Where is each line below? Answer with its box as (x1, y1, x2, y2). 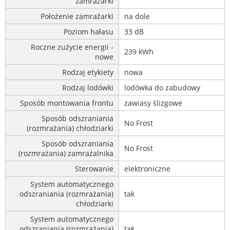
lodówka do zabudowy (124, 83, 200, 93)
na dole (124, 11, 150, 22)
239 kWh (124, 47, 154, 57)
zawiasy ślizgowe (124, 98, 182, 108)
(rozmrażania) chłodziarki (27, 123, 113, 133)
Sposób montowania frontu (20, 98, 113, 108)
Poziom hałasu (64, 27, 113, 37)
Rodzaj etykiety (62, 67, 113, 78)
